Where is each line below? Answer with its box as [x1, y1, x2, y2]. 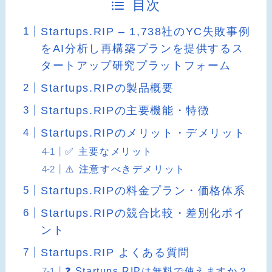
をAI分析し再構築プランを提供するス [41, 42, 244, 55]
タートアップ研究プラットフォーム [41, 59, 231, 72]
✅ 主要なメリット [65, 145, 153, 157]
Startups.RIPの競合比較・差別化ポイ [41, 206, 246, 219]
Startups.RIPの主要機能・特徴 [41, 104, 210, 117]
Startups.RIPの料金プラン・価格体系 [41, 184, 246, 197]
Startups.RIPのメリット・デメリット [41, 126, 246, 139]
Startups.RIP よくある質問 [41, 246, 190, 259]
